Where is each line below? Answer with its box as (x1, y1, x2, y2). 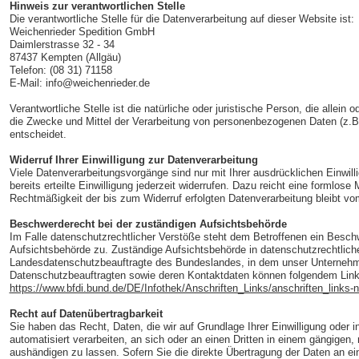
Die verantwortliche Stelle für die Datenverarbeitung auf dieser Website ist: (9, 13, 354, 25)
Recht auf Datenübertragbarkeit (9, 308, 163, 320)
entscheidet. (9, 128, 67, 140)
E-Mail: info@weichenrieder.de (9, 77, 150, 89)
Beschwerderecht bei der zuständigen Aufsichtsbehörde (9, 218, 287, 230)
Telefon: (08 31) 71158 (9, 64, 112, 76)
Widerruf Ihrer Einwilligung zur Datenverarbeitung (9, 154, 258, 166)
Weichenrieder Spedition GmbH (9, 26, 155, 38)
